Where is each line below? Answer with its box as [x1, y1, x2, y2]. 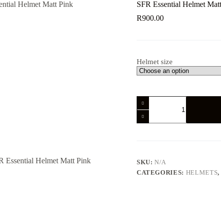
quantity [136, 138, 161, 146]
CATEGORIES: [136, 169, 186, 177]
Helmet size [136, 58, 173, 66]
